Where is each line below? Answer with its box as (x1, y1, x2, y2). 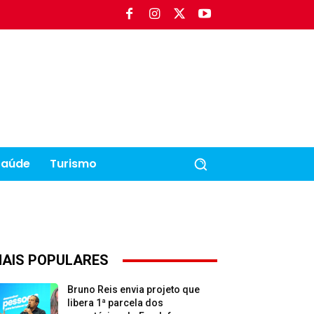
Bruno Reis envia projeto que (67, 284, 200, 295)
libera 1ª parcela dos (67, 297, 164, 308)
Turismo (50, 156, 97, 172)
